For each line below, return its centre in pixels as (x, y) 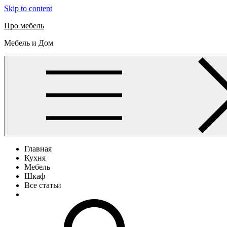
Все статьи (43, 185)
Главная (38, 149)
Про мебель (24, 26)
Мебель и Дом (29, 43)
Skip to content (28, 8)
